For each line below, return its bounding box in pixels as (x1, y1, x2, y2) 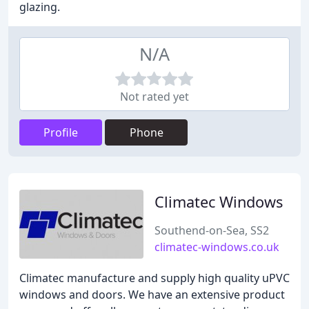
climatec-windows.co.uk (154, 239, 279, 255)
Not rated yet (120, 89, 189, 104)
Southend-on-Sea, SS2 (154, 223, 269, 238)
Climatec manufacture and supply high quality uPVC (19, 270, 290, 286)
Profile (43, 125, 78, 140)
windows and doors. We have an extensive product (19, 287, 285, 302)
